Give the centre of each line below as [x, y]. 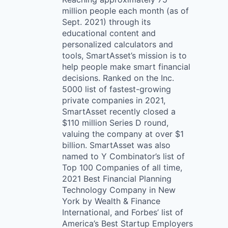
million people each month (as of [125, 11]
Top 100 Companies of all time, [122, 167]
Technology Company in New [119, 190]
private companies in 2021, [114, 100]
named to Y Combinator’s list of [123, 156]
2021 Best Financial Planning [117, 179]
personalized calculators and [118, 44]
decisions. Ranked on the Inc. [118, 78]
